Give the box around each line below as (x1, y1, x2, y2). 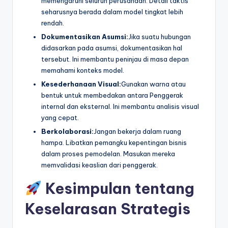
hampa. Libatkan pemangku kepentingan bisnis (41, 138, 187, 147)
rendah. (41, 18, 64, 27)
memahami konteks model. (41, 66, 124, 74)
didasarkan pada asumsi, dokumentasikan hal (41, 43, 182, 52)
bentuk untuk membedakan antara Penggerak (41, 91, 183, 99)
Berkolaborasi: (41, 127, 94, 135)
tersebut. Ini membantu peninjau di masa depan (41, 54, 189, 63)
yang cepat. (41, 113, 79, 122)
